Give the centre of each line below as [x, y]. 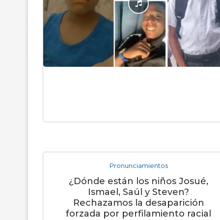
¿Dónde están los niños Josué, [138, 181]
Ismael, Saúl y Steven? [138, 192]
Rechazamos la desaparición [138, 203]
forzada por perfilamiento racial [138, 214]
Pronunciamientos [138, 165]
